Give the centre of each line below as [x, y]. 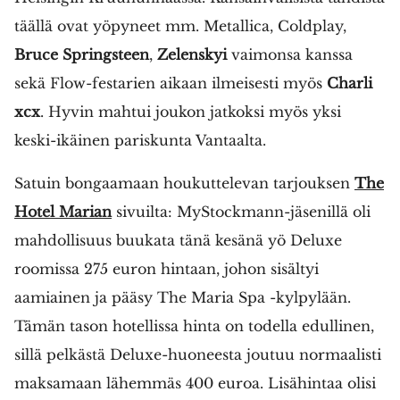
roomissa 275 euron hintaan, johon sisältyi [167, 268]
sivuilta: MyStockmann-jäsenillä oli [241, 211]
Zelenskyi [192, 54]
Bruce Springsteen [82, 54]
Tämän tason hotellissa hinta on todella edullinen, [194, 325]
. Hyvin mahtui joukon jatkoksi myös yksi [191, 111]
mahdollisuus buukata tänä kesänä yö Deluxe [178, 240]
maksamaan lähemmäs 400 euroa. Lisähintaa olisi [195, 383]
